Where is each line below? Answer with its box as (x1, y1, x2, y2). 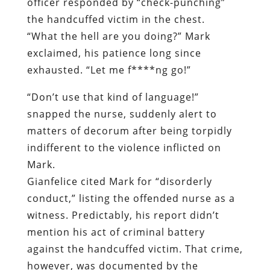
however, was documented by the (27, 180, 198, 194)
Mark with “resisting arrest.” (27, 241, 171, 255)
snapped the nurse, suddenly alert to (27, 28, 217, 42)
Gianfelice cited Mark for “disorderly (27, 96, 212, 110)
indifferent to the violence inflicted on (27, 62, 221, 76)
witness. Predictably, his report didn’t (27, 130, 219, 143)
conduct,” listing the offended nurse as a (27, 113, 235, 127)
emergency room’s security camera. (27, 197, 210, 211)
